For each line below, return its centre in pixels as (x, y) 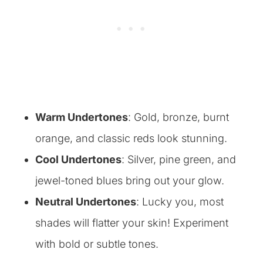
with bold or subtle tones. (97, 244)
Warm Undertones (82, 117)
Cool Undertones (78, 159)
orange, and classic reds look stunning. (131, 138)
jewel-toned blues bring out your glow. (130, 181)
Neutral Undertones (86, 202)
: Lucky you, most (180, 202)
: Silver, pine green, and (179, 159)
